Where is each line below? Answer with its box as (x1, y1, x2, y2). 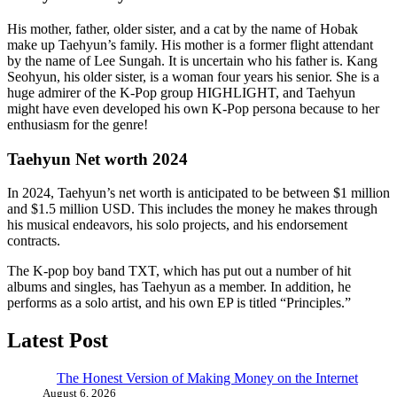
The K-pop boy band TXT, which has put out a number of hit (7, 263, 351, 279)
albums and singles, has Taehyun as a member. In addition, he (7, 279, 351, 295)
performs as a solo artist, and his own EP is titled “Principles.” (7, 295, 351, 311)
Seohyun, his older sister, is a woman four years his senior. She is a (7, 69, 379, 85)
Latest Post (7, 329, 108, 353)
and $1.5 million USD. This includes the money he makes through (7, 201, 378, 217)
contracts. (7, 233, 60, 249)
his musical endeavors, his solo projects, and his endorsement (7, 217, 347, 233)
